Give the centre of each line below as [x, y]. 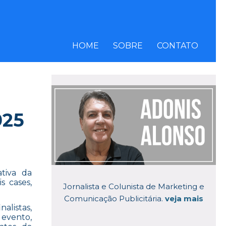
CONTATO [177, 45]
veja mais [184, 199]
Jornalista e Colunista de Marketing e [134, 187]
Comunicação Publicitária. [115, 199]
